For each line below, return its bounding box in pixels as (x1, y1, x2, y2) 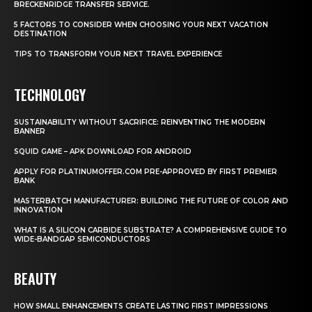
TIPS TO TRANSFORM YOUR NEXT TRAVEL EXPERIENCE (14, 49, 222, 59)
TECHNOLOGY (14, 84, 86, 106)
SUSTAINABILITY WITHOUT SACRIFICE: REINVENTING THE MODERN (14, 118, 265, 127)
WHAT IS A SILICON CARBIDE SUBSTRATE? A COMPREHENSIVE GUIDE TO (14, 226, 287, 235)
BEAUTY (14, 268, 56, 290)
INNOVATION (14, 205, 63, 215)
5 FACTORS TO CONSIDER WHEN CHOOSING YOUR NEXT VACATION (14, 20, 268, 30)
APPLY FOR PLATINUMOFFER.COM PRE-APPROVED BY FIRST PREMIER (14, 167, 277, 177)
